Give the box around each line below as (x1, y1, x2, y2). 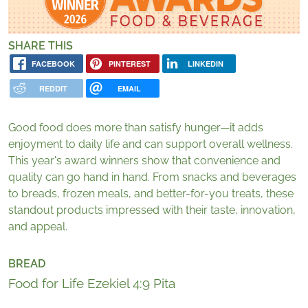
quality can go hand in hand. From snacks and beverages (8, 170, 296, 184)
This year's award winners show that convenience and (8, 154, 280, 168)
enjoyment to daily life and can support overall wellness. (8, 137, 293, 151)
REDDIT (38, 82, 67, 93)
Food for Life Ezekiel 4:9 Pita (8, 276, 175, 291)
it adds (230, 121, 263, 135)
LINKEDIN (188, 58, 224, 69)
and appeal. (8, 220, 70, 234)
